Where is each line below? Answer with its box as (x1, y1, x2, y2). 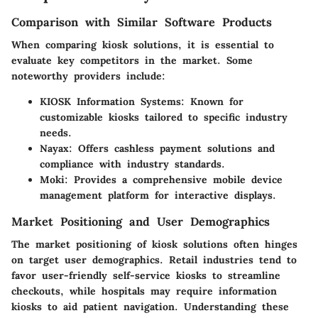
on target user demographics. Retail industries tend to (11, 253, 297, 267)
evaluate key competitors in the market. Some (11, 54, 253, 67)
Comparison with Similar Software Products (11, 14, 272, 29)
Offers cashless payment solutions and (72, 142, 275, 155)
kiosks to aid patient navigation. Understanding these (11, 300, 289, 314)
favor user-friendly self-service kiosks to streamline (11, 269, 280, 283)
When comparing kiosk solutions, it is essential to (11, 38, 274, 52)
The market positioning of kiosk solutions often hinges (11, 238, 297, 251)
